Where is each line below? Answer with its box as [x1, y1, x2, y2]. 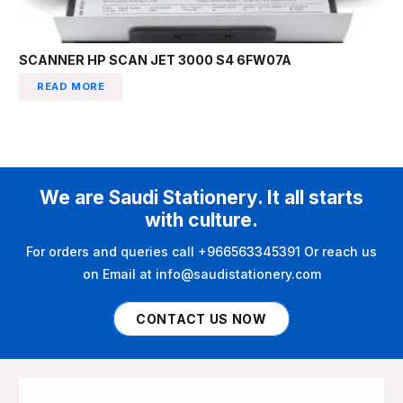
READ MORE [37, 79, 105, 93]
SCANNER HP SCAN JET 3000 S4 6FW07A [19, 52, 291, 67]
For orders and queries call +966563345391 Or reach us [26, 244, 377, 260]
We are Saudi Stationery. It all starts [40, 185, 363, 209]
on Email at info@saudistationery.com [82, 266, 321, 282]
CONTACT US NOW [136, 310, 267, 327]
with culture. [145, 208, 258, 231]
